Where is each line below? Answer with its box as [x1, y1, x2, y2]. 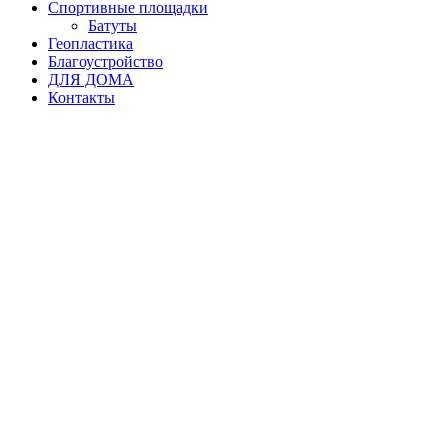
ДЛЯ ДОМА [48, 71, 134, 89]
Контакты [48, 89, 115, 107]
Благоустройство [48, 53, 163, 71]
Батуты [88, 17, 137, 35]
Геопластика [48, 35, 133, 53]
